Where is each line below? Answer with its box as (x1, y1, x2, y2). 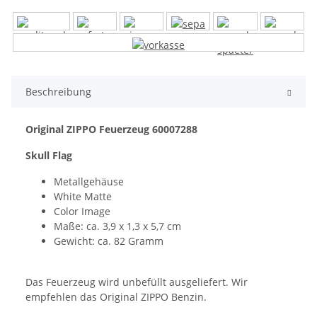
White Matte (54, 190, 112, 204)
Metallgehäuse (54, 175, 124, 189)
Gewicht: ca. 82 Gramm (54, 234, 163, 248)
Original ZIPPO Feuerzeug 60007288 (25, 122, 197, 137)
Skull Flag (25, 149, 72, 163)
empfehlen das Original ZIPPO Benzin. (25, 290, 207, 304)
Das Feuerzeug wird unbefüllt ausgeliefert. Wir (25, 275, 248, 289)
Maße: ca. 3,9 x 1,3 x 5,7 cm (54, 219, 181, 234)
